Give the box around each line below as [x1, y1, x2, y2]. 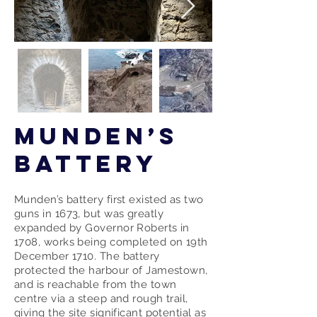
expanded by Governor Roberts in [14, 221, 190, 234]
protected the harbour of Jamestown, [14, 264, 208, 277]
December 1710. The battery [14, 250, 160, 263]
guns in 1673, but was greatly [14, 207, 164, 220]
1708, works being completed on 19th [14, 236, 208, 248]
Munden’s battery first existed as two [14, 193, 204, 206]
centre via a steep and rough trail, [14, 292, 188, 305]
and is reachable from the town [14, 278, 177, 291]
